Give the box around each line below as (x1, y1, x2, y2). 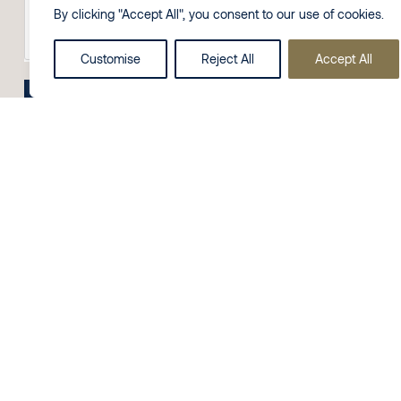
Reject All (201, 51, 254, 66)
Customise (81, 51, 141, 66)
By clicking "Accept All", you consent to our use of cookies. (54, 6, 384, 21)
